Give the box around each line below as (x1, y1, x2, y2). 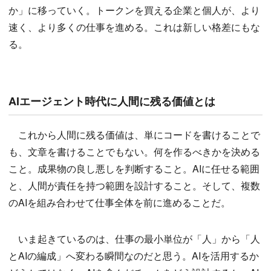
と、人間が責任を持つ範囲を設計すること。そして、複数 (8, 178, 260, 193)
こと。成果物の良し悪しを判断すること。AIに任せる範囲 (8, 162, 260, 176)
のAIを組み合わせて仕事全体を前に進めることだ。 (8, 195, 230, 210)
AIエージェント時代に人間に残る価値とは (8, 93, 215, 109)
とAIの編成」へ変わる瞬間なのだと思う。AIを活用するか (8, 249, 259, 263)
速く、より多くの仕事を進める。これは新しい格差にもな (8, 20, 260, 34)
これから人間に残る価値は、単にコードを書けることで (8, 128, 260, 142)
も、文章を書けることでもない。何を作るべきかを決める (8, 145, 260, 159)
